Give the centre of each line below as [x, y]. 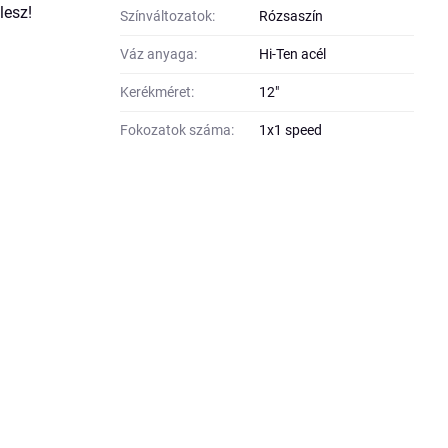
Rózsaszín [291, 16]
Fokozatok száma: [177, 130]
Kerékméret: [157, 92]
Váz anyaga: [159, 54]
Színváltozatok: [168, 16]
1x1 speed [291, 130]
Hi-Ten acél [293, 54]
